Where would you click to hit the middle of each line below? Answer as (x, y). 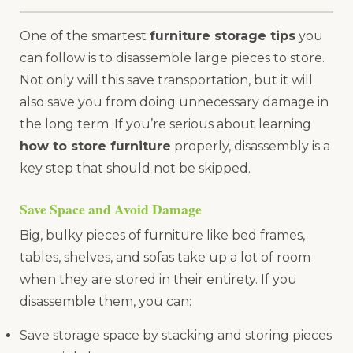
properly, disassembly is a (251, 147)
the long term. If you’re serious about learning (165, 124)
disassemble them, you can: (106, 302)
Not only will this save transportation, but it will (166, 80)
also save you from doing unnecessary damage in (174, 102)
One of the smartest (85, 36)
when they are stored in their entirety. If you (158, 280)
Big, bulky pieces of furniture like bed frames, (162, 236)
